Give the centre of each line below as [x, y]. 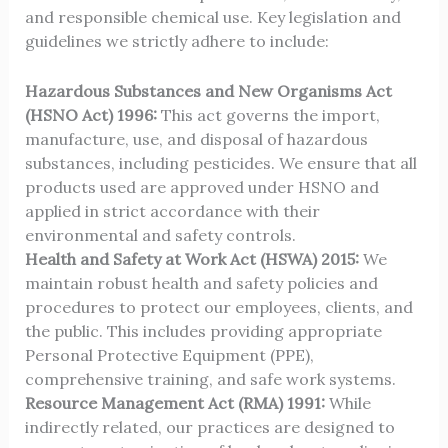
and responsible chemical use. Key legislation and [212, 17]
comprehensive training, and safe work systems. [210, 378]
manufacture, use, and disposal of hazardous [196, 138]
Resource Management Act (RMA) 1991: [174, 402]
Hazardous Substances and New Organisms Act [208, 90]
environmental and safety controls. [160, 234]
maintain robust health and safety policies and [201, 282]
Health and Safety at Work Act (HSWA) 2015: [191, 258]
